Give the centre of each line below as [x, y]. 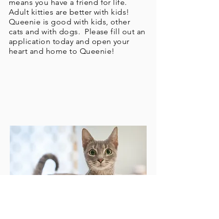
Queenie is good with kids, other [70, 22]
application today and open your [69, 41]
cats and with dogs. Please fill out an [77, 32]
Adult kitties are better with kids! [70, 12]
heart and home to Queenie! [62, 51]
